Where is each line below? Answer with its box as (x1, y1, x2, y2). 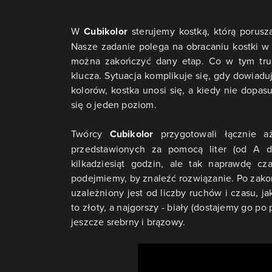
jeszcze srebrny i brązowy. (71, 214, 186, 228)
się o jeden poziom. (71, 97, 157, 111)
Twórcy (71, 126, 110, 140)
